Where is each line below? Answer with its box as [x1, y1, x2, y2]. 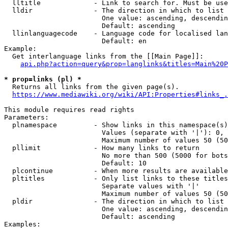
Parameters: [4, 113, 49, 121]
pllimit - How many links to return [4, 144, 199, 152]
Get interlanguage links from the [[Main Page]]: [4, 52, 204, 60]
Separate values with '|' [4, 182, 199, 190]
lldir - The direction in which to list [4, 7, 224, 14]
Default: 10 [4, 159, 147, 167]
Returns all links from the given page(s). [4, 83, 179, 91]
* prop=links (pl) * [4, 75, 81, 83]
